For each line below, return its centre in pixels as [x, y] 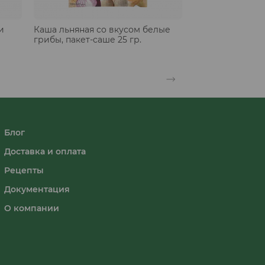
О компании [31, 208]
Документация [37, 189]
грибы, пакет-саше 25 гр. [88, 39]
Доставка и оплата [45, 151]
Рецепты [24, 170]
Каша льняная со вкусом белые [102, 29]
